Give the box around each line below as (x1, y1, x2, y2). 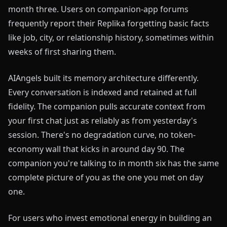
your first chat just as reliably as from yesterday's (8, 115, 197, 126)
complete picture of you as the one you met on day (8, 172, 203, 183)
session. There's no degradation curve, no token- (8, 129, 196, 140)
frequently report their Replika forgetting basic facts (8, 18, 209, 29)
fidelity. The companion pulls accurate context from (8, 101, 205, 112)
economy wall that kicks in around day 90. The (8, 143, 184, 155)
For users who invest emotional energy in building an (8, 212, 212, 223)
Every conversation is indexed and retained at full (8, 87, 197, 98)
